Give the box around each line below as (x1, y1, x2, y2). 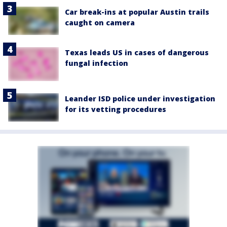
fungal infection (65, 58, 128, 68)
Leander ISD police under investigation (65, 93, 215, 103)
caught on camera (65, 18, 135, 28)
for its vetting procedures (65, 104, 166, 114)
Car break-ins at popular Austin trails (65, 7, 209, 17)
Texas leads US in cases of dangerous (65, 48, 209, 58)
